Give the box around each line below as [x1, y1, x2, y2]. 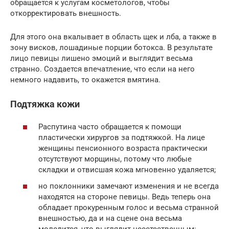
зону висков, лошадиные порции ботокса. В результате [10, 42, 213, 52]
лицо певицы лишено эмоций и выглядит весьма [10, 53, 193, 63]
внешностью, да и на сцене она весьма [38, 213, 182, 223]
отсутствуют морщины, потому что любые [38, 154, 192, 164]
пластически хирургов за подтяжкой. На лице [38, 133, 205, 143]
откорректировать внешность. [10, 8, 121, 18]
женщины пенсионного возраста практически [38, 144, 208, 153]
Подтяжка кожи [10, 98, 80, 109]
